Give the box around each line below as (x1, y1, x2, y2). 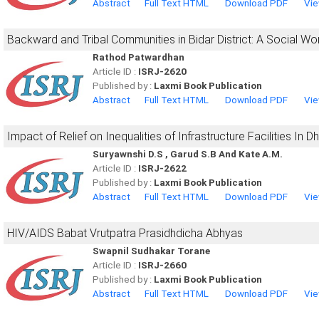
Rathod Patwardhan (93, 52, 184, 63)
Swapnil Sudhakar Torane (93, 246, 210, 256)
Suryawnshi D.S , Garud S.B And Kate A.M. (93, 149, 283, 159)
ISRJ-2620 (138, 66, 187, 77)
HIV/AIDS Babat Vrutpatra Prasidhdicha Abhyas (7, 226, 243, 240)
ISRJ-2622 (138, 163, 187, 174)
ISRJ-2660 (138, 260, 187, 271)
